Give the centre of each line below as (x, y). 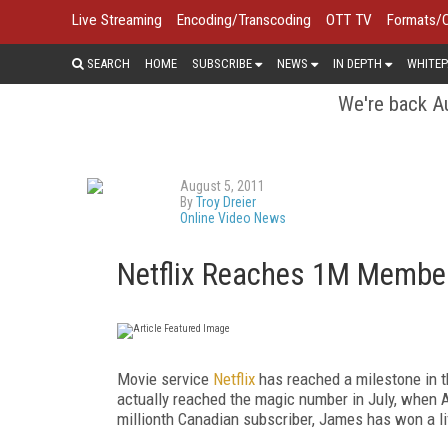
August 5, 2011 (222, 185)
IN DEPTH (357, 63)
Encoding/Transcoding (244, 20)
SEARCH (107, 63)
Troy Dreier (226, 201)
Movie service (165, 378)
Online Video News (233, 217)
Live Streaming (117, 20)
